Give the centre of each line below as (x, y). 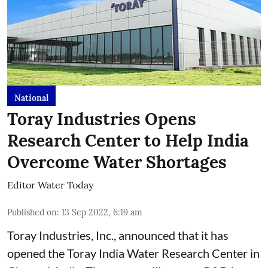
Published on (32, 212)
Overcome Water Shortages (117, 162)
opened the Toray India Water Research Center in (133, 253)
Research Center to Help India (128, 141)
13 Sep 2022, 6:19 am (102, 212)
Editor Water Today (50, 185)
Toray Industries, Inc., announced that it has (118, 235)
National (31, 98)
